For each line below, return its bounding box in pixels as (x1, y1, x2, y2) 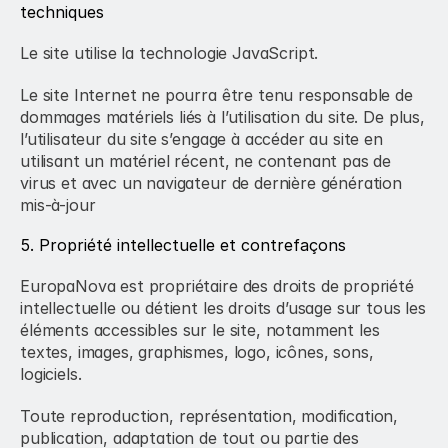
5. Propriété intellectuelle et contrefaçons (20, 235, 346, 255)
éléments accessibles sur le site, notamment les (20, 320, 380, 340)
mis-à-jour (20, 195, 96, 215)
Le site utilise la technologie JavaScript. (20, 43, 319, 63)
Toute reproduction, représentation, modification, (20, 406, 399, 426)
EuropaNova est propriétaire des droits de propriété (20, 276, 414, 296)
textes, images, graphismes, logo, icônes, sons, (20, 342, 374, 362)
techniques (20, 2, 104, 22)
